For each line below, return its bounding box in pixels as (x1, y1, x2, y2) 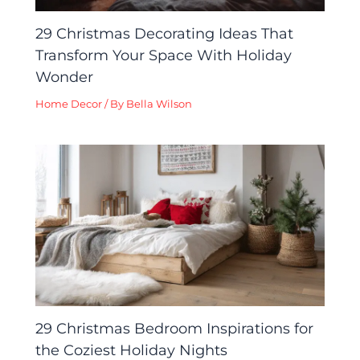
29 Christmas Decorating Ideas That (35, 24, 294, 43)
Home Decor (35, 98, 103, 111)
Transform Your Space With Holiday (35, 46, 292, 65)
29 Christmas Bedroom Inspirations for (35, 319, 314, 338)
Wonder (35, 67, 94, 87)
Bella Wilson (126, 98, 193, 111)
